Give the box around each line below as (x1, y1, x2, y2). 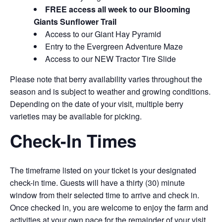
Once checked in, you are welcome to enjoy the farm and (10, 202, 208, 214)
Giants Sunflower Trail (34, 16, 116, 27)
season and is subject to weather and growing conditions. (10, 86, 211, 97)
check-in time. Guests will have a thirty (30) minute (10, 177, 185, 189)
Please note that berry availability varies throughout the (10, 73, 202, 85)
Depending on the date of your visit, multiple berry (10, 98, 183, 110)
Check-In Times (10, 128, 136, 153)
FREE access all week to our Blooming (45, 3, 190, 15)
